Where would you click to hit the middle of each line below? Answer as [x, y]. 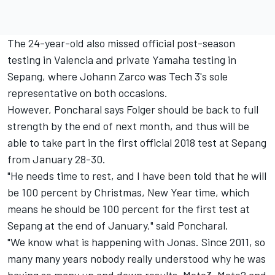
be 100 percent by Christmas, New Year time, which [128, 192]
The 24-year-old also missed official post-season [121, 43]
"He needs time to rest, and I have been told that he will [137, 176]
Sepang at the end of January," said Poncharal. [118, 226]
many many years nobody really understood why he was [137, 259]
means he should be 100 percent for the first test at [129, 209]
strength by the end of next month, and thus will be [128, 126]
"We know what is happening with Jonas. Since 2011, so [136, 242]
